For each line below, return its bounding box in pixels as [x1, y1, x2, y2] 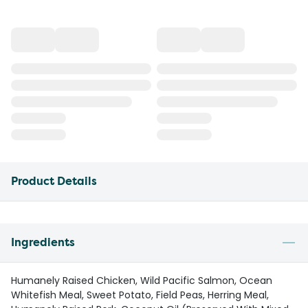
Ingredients [11, 235, 75, 250]
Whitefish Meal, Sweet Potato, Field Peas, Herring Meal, [11, 288, 269, 302]
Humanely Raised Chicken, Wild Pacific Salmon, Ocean [11, 274, 272, 287]
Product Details [11, 174, 97, 188]
